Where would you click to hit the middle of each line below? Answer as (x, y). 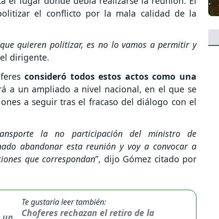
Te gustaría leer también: (64, 202)
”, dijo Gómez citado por (146, 159)
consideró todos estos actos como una (110, 77)
